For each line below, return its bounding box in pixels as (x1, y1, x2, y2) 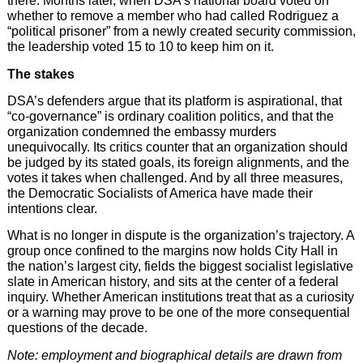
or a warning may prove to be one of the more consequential (6, 305, 350, 320)
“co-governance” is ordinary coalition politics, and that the (6, 109, 334, 123)
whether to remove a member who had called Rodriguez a (6, 9, 339, 23)
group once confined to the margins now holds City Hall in (6, 244, 338, 258)
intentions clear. (6, 201, 97, 216)
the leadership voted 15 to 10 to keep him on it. (6, 40, 274, 54)
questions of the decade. (6, 321, 147, 335)
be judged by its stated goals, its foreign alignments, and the (6, 155, 349, 169)
